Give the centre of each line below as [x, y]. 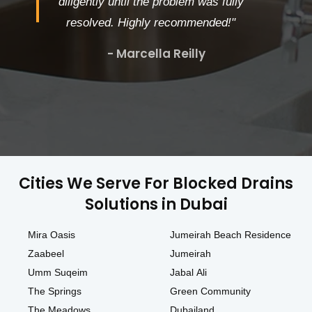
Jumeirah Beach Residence [230, 235]
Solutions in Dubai [156, 205]
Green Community [210, 291]
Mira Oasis [52, 235]
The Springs [55, 291]
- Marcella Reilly [156, 54]
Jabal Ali [188, 273]
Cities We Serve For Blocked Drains [156, 184]
